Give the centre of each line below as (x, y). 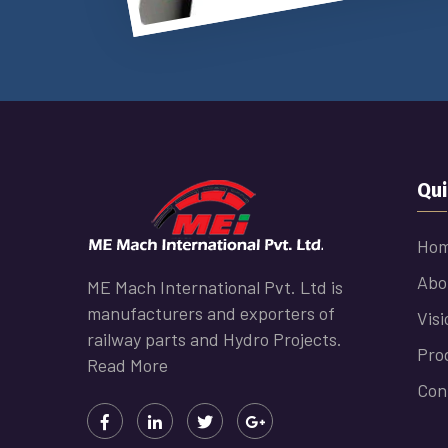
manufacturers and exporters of (211, 313)
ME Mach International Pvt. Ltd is (215, 287)
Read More (127, 365)
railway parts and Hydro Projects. (214, 339)
